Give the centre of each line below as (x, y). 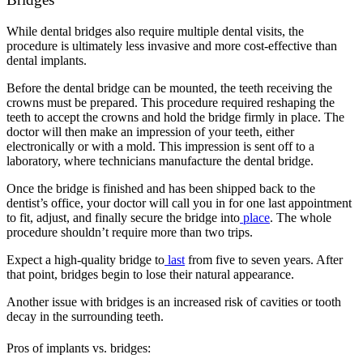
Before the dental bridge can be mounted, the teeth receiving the (169, 88)
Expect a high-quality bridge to (85, 259)
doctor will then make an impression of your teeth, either (150, 131)
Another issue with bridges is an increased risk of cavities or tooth (174, 301)
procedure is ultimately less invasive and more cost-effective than (172, 45)
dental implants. (47, 60)
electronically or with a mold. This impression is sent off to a (160, 146)
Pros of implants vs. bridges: (80, 348)
